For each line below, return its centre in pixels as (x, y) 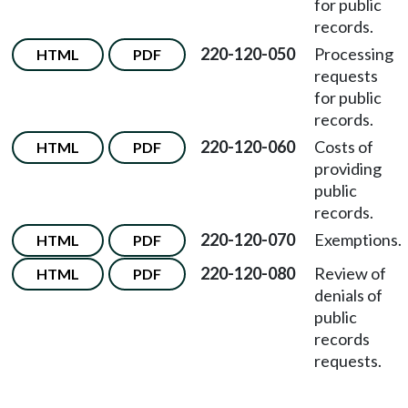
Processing (354, 54)
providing (348, 168)
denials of (348, 295)
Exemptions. (358, 240)
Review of (350, 273)
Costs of (344, 147)
